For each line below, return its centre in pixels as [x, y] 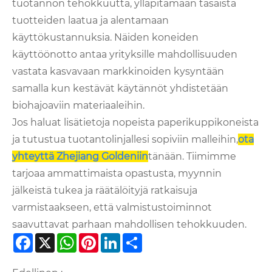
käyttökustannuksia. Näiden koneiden [105, 38]
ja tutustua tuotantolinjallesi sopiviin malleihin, [125, 140]
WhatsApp [103, 242]
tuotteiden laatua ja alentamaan [90, 21]
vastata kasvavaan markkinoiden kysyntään [118, 72]
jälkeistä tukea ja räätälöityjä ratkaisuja [105, 191]
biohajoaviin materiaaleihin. [78, 106]
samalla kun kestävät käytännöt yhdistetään [120, 89]
